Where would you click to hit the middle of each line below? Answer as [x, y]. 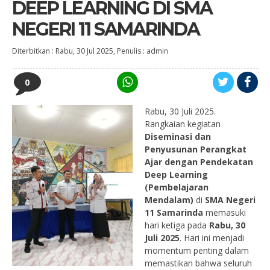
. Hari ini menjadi [212, 238]
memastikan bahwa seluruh [198, 263]
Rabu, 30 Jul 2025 [84, 51]
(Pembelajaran [177, 187]
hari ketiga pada [177, 225]
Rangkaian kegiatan [183, 124]
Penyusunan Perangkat [196, 149]
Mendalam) [169, 200]
